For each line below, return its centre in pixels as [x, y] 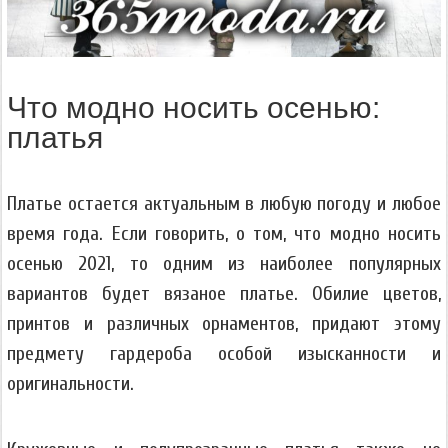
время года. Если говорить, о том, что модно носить [224, 234]
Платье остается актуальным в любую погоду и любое [224, 204]
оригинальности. [71, 384]
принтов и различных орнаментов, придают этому [224, 324]
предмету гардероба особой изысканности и [224, 354]
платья [55, 138]
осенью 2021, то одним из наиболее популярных [224, 264]
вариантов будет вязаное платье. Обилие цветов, [224, 294]
